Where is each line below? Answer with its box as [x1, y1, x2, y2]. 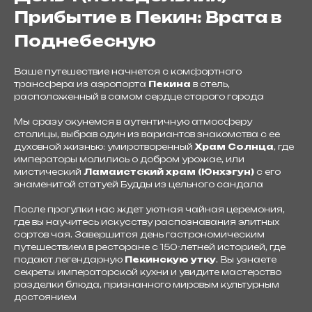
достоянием [14, 292, 77, 302]
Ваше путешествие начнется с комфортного [14, 66, 242, 77]
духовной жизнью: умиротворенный [14, 141, 195, 152]
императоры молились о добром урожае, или [14, 154, 244, 164]
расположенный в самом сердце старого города [14, 91, 264, 102]
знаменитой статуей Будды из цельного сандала [14, 179, 263, 189]
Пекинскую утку [125, 254, 216, 265]
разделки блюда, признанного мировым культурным [14, 279, 279, 290]
